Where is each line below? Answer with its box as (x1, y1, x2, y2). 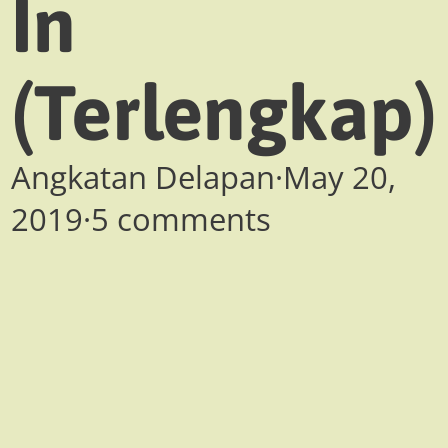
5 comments (91, 198, 271, 241)
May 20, (283, 156, 396, 199)
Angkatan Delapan (11, 156, 275, 199)
